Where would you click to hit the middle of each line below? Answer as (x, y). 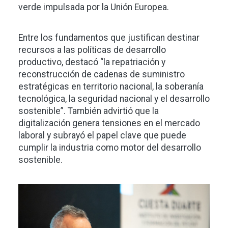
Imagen (37, 191)
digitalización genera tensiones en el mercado (109, 123)
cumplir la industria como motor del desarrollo (110, 148)
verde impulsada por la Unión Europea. (94, 7)
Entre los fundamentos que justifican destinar (109, 38)
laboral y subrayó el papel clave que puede (102, 136)
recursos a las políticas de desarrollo (92, 50)
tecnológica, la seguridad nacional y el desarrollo (114, 99)
